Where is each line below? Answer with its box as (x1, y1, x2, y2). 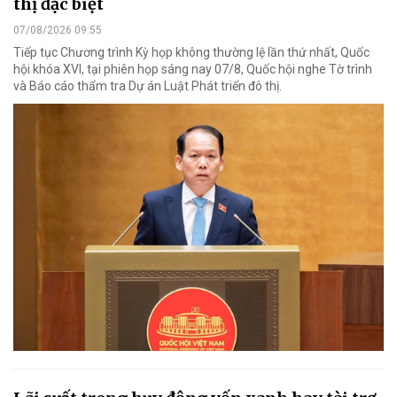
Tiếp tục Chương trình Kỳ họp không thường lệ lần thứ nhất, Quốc (13, 44, 370, 59)
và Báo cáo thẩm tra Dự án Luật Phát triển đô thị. (13, 78, 282, 93)
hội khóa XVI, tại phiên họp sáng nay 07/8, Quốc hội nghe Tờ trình (13, 61, 372, 76)
